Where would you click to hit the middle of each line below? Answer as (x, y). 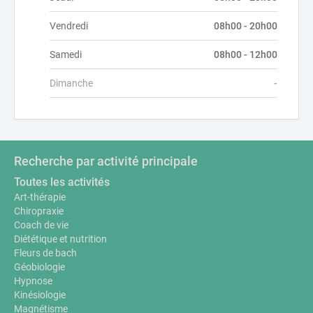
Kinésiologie (40, 295)
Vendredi (69, 26)
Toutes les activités (62, 182)
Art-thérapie (40, 197)
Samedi (66, 54)
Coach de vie (41, 225)
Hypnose (33, 281)
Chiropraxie (39, 211)
